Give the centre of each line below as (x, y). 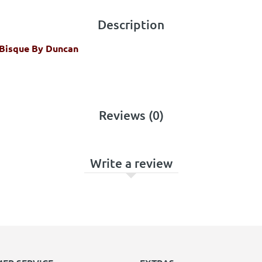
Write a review (131, 163)
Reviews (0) (131, 115)
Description (131, 24)
